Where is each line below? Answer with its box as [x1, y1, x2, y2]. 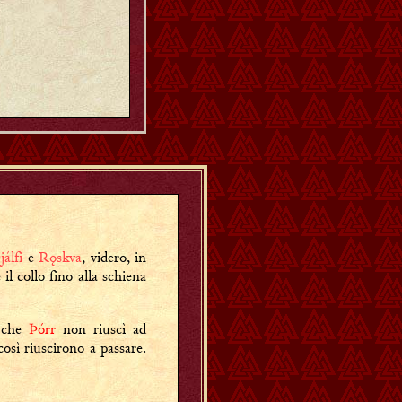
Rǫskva [39, 248, 82, 267]
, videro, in [82, 248, 146, 267]
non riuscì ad [56, 319, 146, 338]
